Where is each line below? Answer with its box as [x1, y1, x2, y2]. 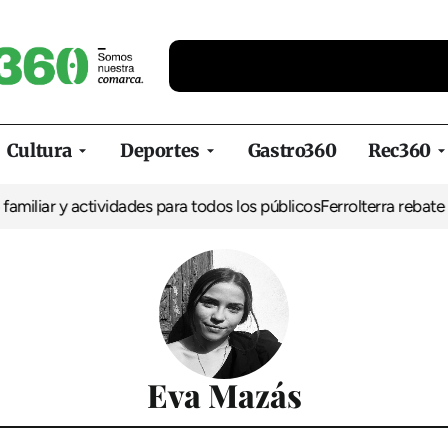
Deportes [120, 139, 200, 162]
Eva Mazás [146, 373, 302, 416]
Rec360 [368, 139, 431, 162]
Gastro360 [247, 139, 337, 162]
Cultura [6, 139, 73, 162]
